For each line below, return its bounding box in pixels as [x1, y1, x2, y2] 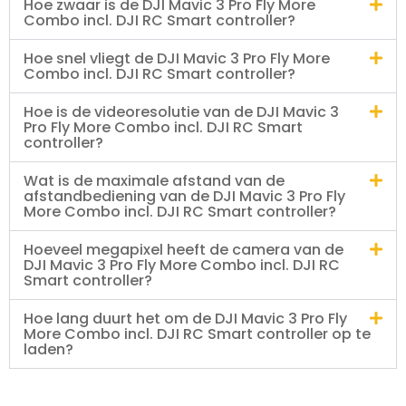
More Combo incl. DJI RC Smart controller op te [24, 324, 371, 345]
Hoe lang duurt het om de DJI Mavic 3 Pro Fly [24, 308, 347, 330]
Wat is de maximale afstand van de [24, 170, 285, 192]
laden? [24, 339, 73, 361]
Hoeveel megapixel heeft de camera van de [24, 239, 343, 261]
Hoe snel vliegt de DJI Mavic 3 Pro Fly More [24, 48, 330, 70]
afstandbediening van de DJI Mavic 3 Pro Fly [24, 186, 345, 208]
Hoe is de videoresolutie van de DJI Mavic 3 [24, 101, 339, 123]
